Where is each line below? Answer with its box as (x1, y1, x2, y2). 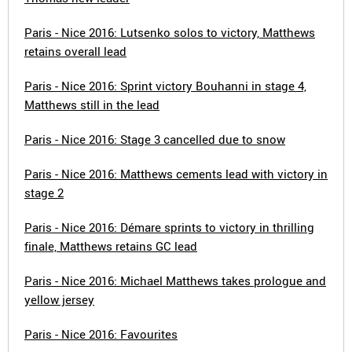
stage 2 (24, 185, 64, 200)
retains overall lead (24, 43, 126, 59)
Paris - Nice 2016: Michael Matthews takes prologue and (24, 273, 326, 288)
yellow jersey (24, 291, 94, 307)
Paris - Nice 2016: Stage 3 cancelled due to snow (24, 131, 285, 147)
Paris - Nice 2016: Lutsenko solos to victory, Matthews (24, 24, 315, 40)
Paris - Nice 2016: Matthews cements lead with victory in (24, 166, 328, 181)
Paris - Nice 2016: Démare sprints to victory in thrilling (24, 219, 314, 235)
